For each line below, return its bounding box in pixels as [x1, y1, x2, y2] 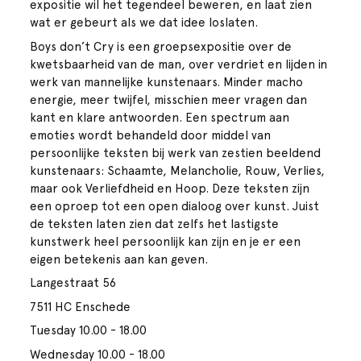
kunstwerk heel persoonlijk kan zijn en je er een [30, 234, 301, 249]
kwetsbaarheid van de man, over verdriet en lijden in [30, 56, 328, 72]
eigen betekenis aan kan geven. [30, 251, 209, 267]
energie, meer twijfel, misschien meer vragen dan [30, 92, 308, 107]
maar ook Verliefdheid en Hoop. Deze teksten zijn [30, 180, 310, 196]
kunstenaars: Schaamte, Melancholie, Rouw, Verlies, [30, 163, 326, 178]
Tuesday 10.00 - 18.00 [30, 323, 147, 338]
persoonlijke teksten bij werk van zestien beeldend [30, 145, 322, 160]
